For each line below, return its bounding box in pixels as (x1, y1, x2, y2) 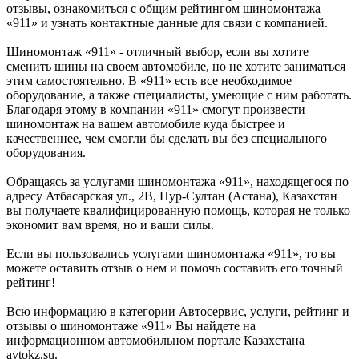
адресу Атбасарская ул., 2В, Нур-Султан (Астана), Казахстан (6, 188, 337, 203)
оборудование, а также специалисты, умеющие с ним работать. (6, 87, 352, 102)
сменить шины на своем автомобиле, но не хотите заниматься (6, 58, 345, 73)
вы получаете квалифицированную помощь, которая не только (6, 203, 350, 217)
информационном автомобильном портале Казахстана (6, 333, 305, 347)
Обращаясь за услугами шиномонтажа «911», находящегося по (6, 174, 349, 188)
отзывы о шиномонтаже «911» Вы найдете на (6, 318, 256, 333)
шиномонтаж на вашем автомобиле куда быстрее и (6, 116, 285, 131)
